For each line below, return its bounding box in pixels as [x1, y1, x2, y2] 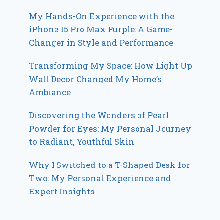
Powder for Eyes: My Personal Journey [29, 122, 192, 134]
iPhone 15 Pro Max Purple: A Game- [29, 23, 173, 35]
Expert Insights [29, 185, 95, 197]
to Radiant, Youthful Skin [29, 136, 135, 147]
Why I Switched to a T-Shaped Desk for [29, 159, 191, 170]
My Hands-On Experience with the [29, 10, 175, 22]
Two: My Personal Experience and [29, 172, 172, 184]
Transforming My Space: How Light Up [29, 59, 192, 71]
